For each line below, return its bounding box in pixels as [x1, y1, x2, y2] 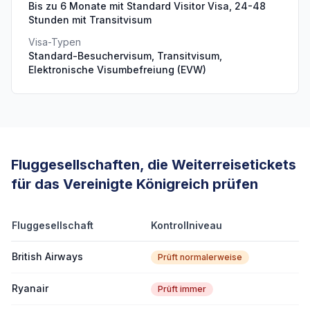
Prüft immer [158, 284, 206, 294]
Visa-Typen [28, 36, 81, 48]
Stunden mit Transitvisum [28, 14, 152, 26]
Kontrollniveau [151, 219, 222, 231]
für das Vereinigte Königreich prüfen [11, 176, 258, 192]
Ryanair [12, 282, 48, 294]
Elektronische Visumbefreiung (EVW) [28, 64, 206, 75]
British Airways [12, 250, 83, 262]
